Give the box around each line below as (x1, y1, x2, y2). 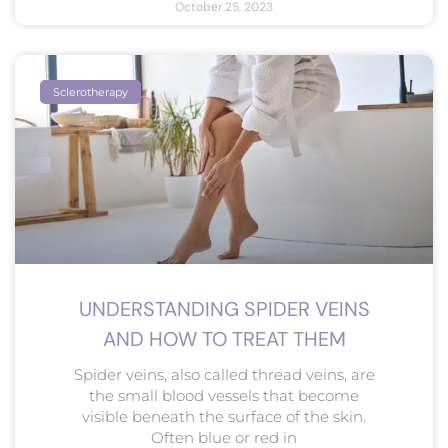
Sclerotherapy (53, 84, 129, 99)
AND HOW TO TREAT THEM (102, 325, 346, 352)
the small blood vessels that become (89, 385, 359, 405)
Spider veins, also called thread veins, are (73, 364, 375, 384)
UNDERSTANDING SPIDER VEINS (78, 295, 370, 322)
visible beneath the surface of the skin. (82, 406, 366, 426)
